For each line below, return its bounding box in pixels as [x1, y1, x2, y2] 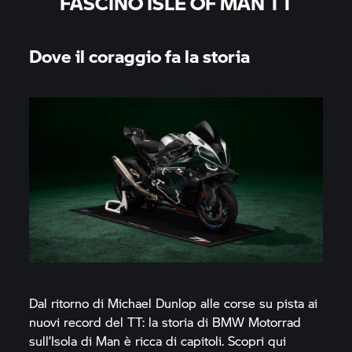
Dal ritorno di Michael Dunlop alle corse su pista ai [29, 293, 318, 312]
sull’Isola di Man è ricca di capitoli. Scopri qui [29, 331, 287, 350]
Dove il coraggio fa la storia [29, 42, 251, 68]
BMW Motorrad [212, 312, 302, 331]
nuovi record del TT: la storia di [29, 312, 213, 331]
